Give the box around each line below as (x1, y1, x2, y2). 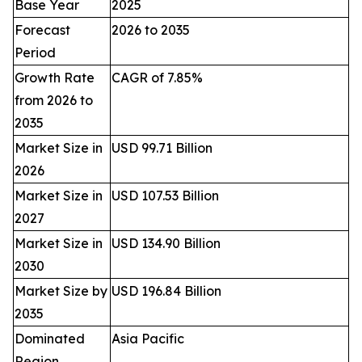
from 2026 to (15, 92, 93, 109)
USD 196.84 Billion (112, 283, 221, 300)
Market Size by (15, 283, 107, 300)
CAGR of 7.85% (112, 69, 203, 86)
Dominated (15, 330, 85, 347)
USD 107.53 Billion (112, 187, 219, 204)
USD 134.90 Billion (112, 235, 221, 252)
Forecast (15, 22, 70, 39)
